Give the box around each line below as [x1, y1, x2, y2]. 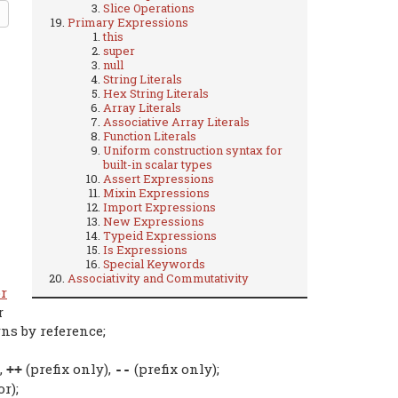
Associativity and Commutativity [68, 269, 249, 286]
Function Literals [103, 127, 196, 144]
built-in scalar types [103, 155, 212, 172]
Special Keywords [103, 255, 205, 272]
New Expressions [103, 212, 204, 229]
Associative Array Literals [103, 113, 250, 130]
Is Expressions [103, 241, 187, 258]
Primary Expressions [68, 13, 188, 30]
